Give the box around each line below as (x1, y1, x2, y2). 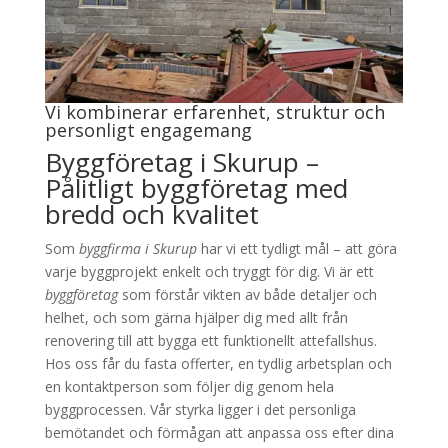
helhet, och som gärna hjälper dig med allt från (44, 307, 348, 327)
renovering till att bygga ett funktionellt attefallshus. (44, 330, 377, 350)
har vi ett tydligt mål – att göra (196, 238, 397, 258)
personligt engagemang (44, 117, 252, 142)
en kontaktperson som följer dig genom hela (44, 376, 334, 396)
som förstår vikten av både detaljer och (117, 284, 377, 304)
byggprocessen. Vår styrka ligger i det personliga (44, 399, 356, 419)
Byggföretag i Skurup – (44, 143, 319, 180)
